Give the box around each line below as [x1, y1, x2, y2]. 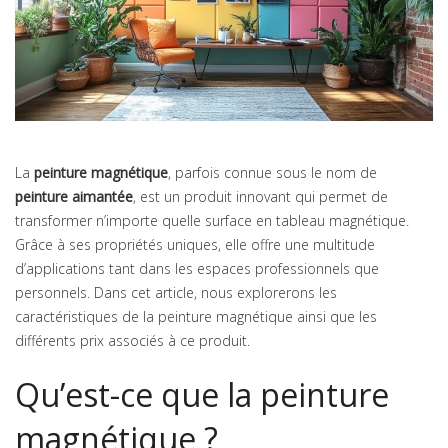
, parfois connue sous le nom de [168, 163, 377, 183]
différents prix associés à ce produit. [15, 331, 250, 351]
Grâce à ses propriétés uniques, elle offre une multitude [15, 235, 375, 255]
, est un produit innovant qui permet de [133, 187, 388, 207]
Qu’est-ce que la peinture [15, 373, 389, 417]
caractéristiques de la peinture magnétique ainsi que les [15, 307, 377, 327]
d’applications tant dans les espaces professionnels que [15, 259, 379, 279]
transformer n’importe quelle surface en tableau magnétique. [15, 211, 409, 231]
